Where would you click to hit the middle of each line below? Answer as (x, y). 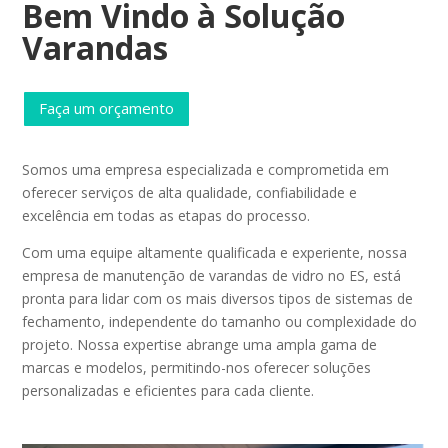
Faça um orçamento (107, 108)
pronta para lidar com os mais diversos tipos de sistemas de (218, 298)
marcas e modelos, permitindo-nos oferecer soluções (197, 367)
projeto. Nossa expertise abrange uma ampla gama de (200, 344)
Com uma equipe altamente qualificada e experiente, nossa (215, 252)
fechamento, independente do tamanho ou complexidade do (220, 321)
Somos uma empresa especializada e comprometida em (206, 169)
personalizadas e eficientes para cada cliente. (168, 390)
